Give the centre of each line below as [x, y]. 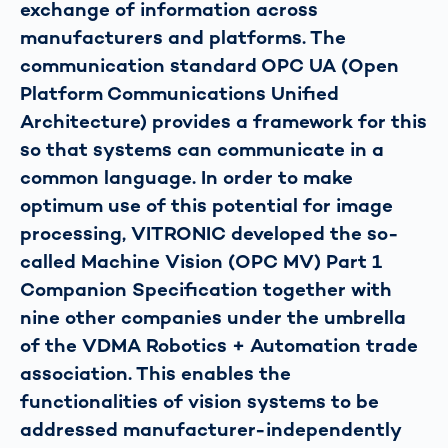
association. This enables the [155, 373]
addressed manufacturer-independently [210, 429]
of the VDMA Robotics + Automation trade [219, 345]
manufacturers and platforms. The [183, 37]
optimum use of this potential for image [206, 205]
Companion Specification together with [206, 289]
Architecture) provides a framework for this [223, 121]
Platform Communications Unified [179, 93]
